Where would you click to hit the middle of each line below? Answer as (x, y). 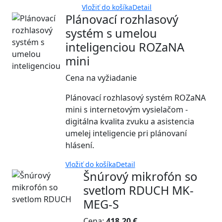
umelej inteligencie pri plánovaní (126, 133)
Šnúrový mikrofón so (140, 176)
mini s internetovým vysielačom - (126, 109)
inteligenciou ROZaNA (125, 47)
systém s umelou (111, 33)
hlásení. (80, 145)
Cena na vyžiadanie (101, 78)
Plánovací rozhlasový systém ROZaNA (135, 97)
